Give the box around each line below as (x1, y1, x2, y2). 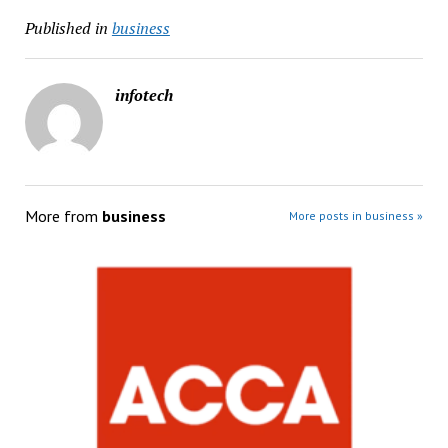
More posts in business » (289, 207, 424, 223)
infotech (114, 83, 173, 106)
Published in (24, 16, 108, 39)
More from (24, 205, 102, 226)
